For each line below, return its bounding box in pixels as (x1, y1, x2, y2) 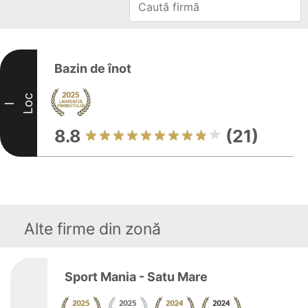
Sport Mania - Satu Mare (65, 269, 208, 284)
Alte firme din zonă (24, 219, 161, 239)
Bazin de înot (54, 61, 131, 76)
